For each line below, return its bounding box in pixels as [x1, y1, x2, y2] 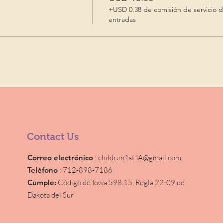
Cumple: [27, 178, 57, 187]
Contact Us [27, 131, 79, 142]
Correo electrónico [27, 153, 94, 162]
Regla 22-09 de [135, 178, 185, 187]
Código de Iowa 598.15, [56, 178, 134, 187]
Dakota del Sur [27, 190, 74, 200]
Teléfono [27, 165, 58, 175]
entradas [108, 15, 136, 24]
